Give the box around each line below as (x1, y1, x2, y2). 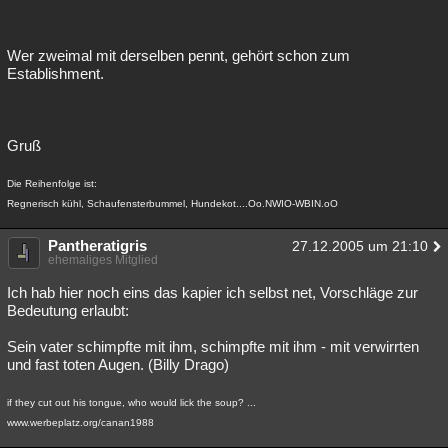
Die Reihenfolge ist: (7, 178, 97, 189)
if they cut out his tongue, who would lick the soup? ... (7, 397, 256, 408)
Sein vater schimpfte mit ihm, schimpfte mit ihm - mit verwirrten (7, 338, 419, 355)
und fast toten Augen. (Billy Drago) (7, 356, 229, 373)
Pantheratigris (48, 237, 147, 254)
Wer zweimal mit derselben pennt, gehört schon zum (7, 47, 350, 64)
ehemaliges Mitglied (48, 253, 158, 267)
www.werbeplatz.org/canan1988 (7, 417, 154, 428)
